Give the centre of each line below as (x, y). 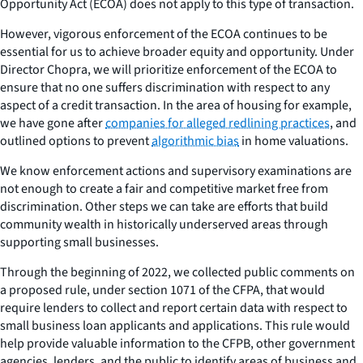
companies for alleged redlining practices (218, 123)
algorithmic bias (195, 141)
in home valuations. (294, 141)
